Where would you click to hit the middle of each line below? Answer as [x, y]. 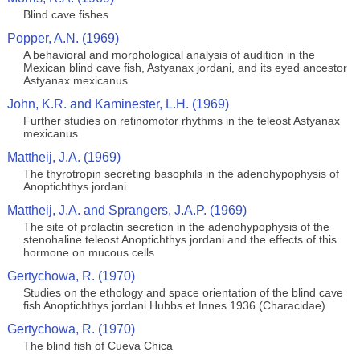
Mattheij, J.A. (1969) [63, 157]
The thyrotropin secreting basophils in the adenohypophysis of [181, 174]
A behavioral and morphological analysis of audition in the [169, 55]
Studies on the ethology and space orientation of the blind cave [183, 292]
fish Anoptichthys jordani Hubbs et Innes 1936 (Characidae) [174, 305]
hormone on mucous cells [88, 252]
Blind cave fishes [65, 14]
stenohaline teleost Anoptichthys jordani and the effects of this [180, 239]
